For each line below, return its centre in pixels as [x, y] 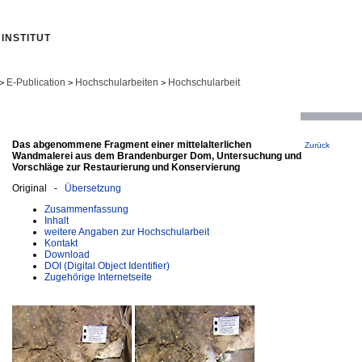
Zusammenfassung [86, 209]
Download [67, 254]
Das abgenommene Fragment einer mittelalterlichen [132, 144]
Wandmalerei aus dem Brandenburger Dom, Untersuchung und [157, 156]
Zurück [317, 145]
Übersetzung [93, 188]
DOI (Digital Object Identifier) [107, 265]
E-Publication [36, 82]
